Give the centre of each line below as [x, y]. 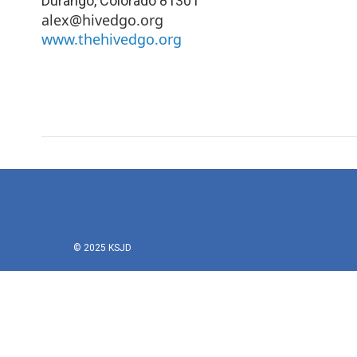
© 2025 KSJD [102, 247]
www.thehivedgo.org [112, 39]
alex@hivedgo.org [102, 20]
